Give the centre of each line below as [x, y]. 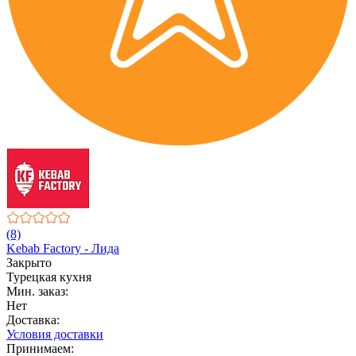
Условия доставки [55, 334]
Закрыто [29, 262]
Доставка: [33, 319]
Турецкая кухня [49, 277]
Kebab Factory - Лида [63, 248]
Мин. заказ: [37, 291]
